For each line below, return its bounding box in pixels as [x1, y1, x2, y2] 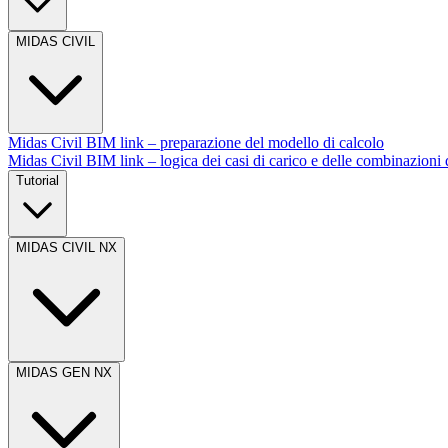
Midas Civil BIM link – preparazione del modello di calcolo [8, 134, 384, 151]
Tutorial [16, 173, 59, 188]
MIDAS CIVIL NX [16, 240, 117, 255]
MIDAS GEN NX [16, 365, 112, 380]
